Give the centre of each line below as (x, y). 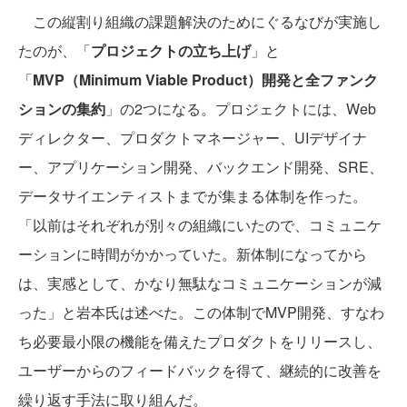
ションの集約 (62, 108)
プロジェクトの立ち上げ (171, 50)
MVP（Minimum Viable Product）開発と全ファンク (205, 79)
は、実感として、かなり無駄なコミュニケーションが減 (200, 283)
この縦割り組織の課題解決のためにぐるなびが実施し (200, 21)
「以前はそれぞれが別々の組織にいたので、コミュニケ (200, 224)
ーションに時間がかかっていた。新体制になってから (193, 253)
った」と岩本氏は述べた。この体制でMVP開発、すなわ (201, 312)
